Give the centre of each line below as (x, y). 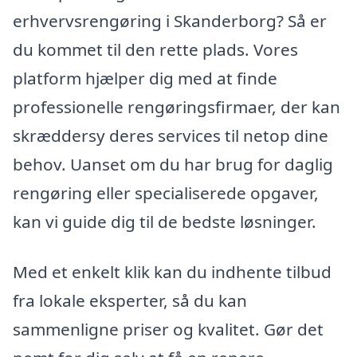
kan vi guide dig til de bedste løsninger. (165, 221)
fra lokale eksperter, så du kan (130, 301)
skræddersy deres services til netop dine (171, 135)
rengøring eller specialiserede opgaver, (166, 192)
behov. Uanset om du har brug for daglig (173, 164)
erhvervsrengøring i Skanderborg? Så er (170, 20)
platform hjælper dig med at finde (145, 78)
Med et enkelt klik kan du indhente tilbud (172, 272)
